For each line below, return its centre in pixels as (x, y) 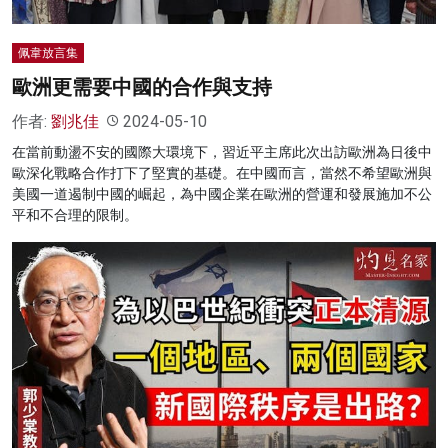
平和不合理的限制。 (75, 214)
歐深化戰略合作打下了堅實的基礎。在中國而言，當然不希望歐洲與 (222, 172)
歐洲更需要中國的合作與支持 (142, 86)
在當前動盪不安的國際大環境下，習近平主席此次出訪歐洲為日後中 (222, 151)
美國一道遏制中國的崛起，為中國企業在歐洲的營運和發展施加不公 (222, 193)
